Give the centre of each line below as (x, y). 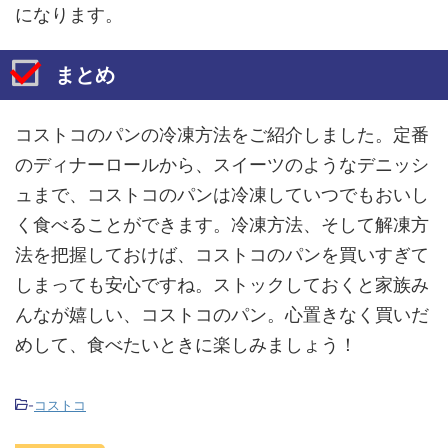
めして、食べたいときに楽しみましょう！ (186, 344)
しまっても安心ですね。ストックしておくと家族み (222, 284)
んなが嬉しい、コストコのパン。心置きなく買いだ (222, 314)
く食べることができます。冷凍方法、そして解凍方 (222, 224)
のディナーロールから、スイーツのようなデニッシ (222, 164)
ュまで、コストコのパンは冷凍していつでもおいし (222, 194)
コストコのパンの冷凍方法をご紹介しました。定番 (222, 134)
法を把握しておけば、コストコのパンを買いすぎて (222, 254)
